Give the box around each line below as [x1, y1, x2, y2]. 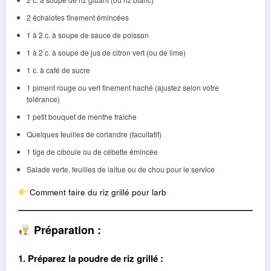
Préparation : [30, 221, 101, 238]
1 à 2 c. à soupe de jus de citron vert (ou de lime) [26, 47, 186, 57]
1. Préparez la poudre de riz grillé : [18, 252, 163, 266]
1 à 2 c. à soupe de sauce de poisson [26, 29, 149, 40]
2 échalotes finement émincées [26, 11, 129, 22]
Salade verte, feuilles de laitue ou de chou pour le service [26, 163, 215, 174]
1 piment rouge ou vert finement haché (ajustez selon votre [26, 82, 219, 93]
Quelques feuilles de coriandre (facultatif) [26, 128, 162, 139]
